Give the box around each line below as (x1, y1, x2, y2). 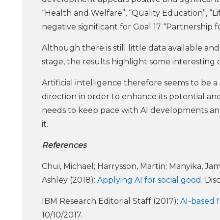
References (42, 140, 86, 150)
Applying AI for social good (97, 175, 201, 185)
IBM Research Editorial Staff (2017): (42, 196, 180, 206)
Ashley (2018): (42, 175, 97, 185)
